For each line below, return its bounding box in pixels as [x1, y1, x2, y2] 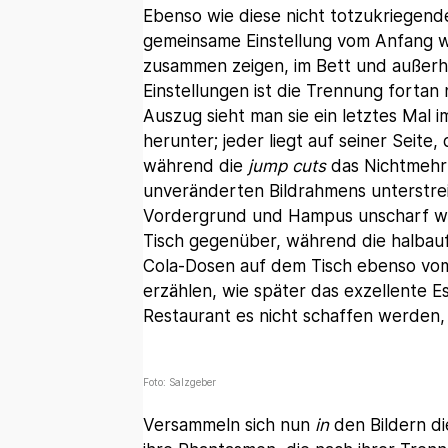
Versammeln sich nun [142, 415, 315, 436]
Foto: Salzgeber [142, 376, 216, 389]
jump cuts [247, 155, 326, 176]
